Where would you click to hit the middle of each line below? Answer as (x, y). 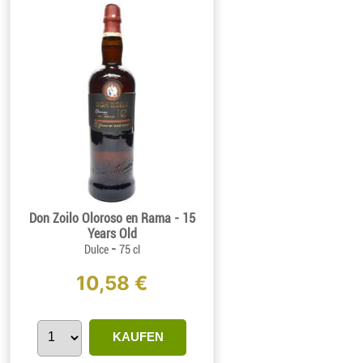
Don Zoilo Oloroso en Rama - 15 (112, 219)
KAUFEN (138, 337)
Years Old (112, 234)
